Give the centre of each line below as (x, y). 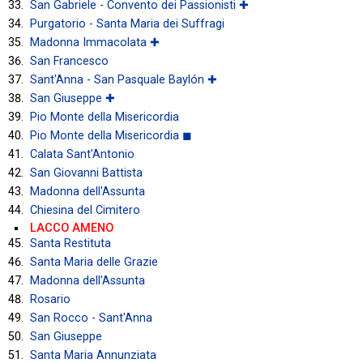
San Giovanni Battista (86, 173)
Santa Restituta (70, 243)
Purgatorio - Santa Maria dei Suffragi (127, 23)
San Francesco (69, 61)
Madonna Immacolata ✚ (95, 42)
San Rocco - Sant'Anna (91, 318)
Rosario (50, 299)
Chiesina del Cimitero (85, 210)
